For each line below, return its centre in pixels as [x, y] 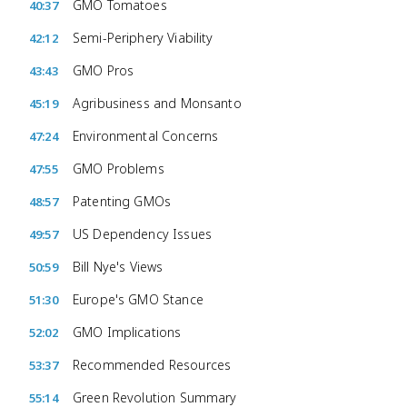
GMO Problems [119, 169]
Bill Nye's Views [118, 267]
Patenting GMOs [122, 201]
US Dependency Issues [142, 234]
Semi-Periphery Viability [143, 38]
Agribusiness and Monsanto [157, 103]
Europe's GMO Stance [138, 299]
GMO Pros [104, 70]
